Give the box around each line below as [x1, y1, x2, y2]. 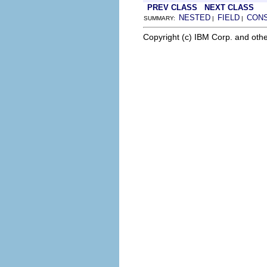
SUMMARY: [144, 14, 179, 21]
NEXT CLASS [204, 2, 254, 12]
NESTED [179, 13, 210, 22]
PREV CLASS [147, 2, 197, 12]
